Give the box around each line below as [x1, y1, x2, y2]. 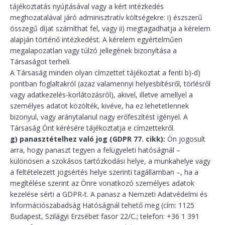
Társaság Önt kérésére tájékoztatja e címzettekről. [10, 123, 175, 133]
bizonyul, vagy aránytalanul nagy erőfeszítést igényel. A [10, 112, 188, 122]
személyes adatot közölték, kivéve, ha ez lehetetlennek [10, 101, 189, 110]
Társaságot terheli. [10, 57, 71, 66]
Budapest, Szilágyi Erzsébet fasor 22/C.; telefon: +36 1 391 [10, 211, 199, 221]
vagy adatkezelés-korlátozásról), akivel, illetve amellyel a [10, 90, 193, 99]
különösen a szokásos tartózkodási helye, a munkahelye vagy [10, 156, 210, 166]
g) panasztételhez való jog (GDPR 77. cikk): [10, 134, 165, 144]
